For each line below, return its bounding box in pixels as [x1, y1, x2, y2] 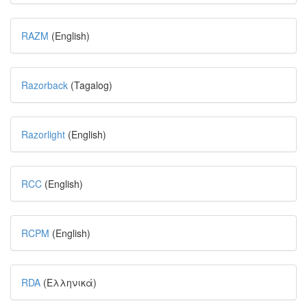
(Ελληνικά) [40, 275, 97, 289]
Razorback [21, 78, 68, 92]
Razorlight [21, 127, 65, 141]
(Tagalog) [68, 78, 112, 92]
